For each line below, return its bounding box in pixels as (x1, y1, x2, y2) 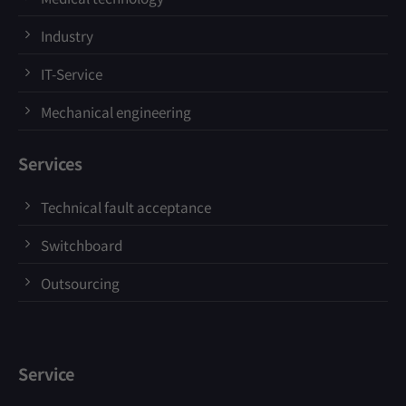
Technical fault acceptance (41, 197, 211, 217)
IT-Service (41, 63, 102, 84)
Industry (41, 25, 93, 46)
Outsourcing (41, 273, 120, 294)
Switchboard (41, 235, 122, 256)
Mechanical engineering (41, 101, 191, 122)
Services (18, 151, 82, 176)
